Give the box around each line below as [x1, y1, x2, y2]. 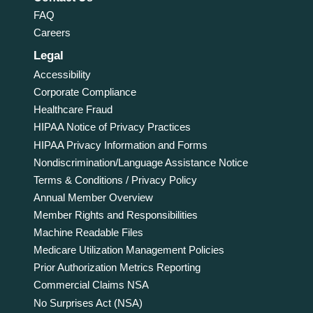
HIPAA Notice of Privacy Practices [33, 121, 191, 133]
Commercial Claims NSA [33, 279, 149, 291]
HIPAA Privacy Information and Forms [33, 138, 208, 151]
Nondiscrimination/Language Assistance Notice [33, 156, 248, 168]
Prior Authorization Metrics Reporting [33, 261, 201, 274]
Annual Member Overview [33, 191, 153, 203]
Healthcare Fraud [33, 103, 112, 116]
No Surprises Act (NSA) [33, 296, 143, 309]
